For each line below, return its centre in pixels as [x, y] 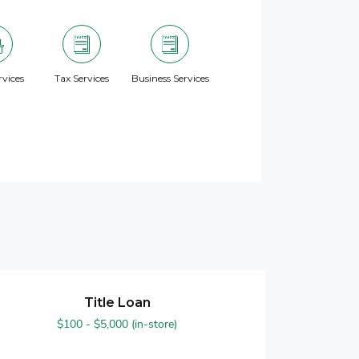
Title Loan [117, 303]
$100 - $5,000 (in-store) [117, 324]
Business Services [170, 78]
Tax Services [82, 78]
